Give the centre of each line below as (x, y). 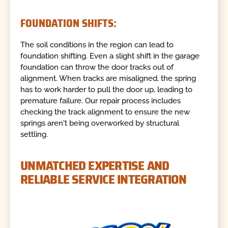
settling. (34, 135)
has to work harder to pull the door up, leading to (107, 90)
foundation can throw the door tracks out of (97, 67)
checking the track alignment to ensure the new (105, 112)
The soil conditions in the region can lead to (97, 45)
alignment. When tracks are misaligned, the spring (108, 79)
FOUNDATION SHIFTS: (69, 23)
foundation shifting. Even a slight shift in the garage (110, 56)
